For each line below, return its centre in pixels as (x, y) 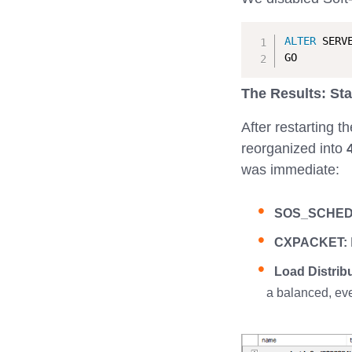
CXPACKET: (310, 242)
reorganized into (294, 148)
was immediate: (290, 169)
